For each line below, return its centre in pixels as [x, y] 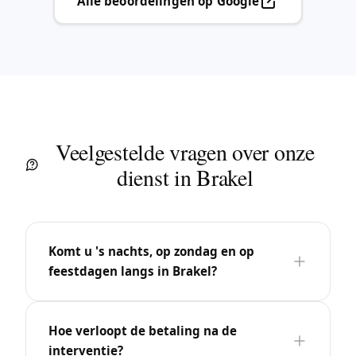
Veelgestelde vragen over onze [185, 151]
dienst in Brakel [185, 177]
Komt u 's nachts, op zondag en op [151, 251]
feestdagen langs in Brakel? [133, 271]
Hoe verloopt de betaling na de [143, 330]
